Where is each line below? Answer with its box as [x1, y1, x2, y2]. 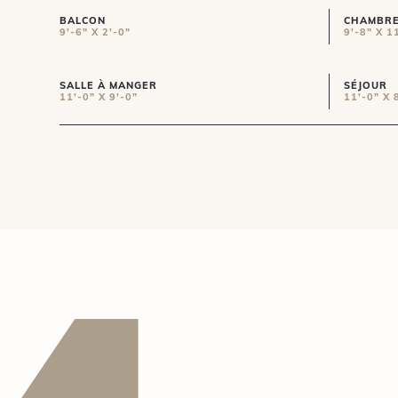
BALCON [60, 14, 107, 28]
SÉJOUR [344, 79, 388, 92]
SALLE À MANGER [60, 79, 158, 92]
